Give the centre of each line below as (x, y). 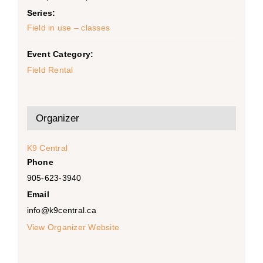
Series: (41, 13)
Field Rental (50, 70)
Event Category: (60, 54)
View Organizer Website (73, 227)
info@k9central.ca (61, 210)
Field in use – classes (68, 27)
